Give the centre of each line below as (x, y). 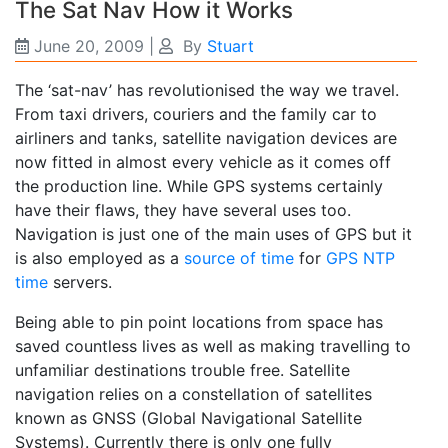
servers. (80, 282)
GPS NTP (360, 258)
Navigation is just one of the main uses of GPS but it (213, 234)
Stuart (230, 46)
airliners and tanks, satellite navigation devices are (206, 138)
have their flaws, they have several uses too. (183, 210)
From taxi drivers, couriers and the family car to (196, 114)
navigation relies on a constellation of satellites (193, 394)
